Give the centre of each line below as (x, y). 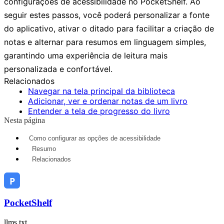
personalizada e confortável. (58, 69)
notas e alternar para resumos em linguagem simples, (105, 42)
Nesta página (24, 120)
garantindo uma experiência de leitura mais (86, 55)
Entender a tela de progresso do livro (99, 111)
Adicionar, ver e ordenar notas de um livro (108, 101)
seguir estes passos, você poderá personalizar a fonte (107, 15)
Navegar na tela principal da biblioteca (101, 91)
